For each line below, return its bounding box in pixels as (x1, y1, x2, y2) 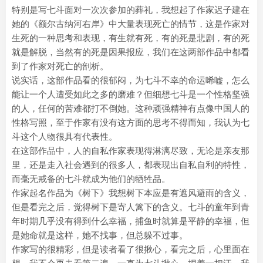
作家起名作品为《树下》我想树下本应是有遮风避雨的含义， (12, 188, 249, 198)
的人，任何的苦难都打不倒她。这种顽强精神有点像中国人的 (12, 103, 249, 113)
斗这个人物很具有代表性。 (12, 131, 117, 141)
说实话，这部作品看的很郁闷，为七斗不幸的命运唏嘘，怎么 (12, 75, 249, 85)
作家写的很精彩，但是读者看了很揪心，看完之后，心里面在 (12, 244, 249, 254)
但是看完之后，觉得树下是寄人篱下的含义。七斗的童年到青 (12, 202, 249, 212)
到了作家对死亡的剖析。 (12, 61, 109, 71)
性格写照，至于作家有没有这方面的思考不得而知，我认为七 (12, 117, 249, 127)
